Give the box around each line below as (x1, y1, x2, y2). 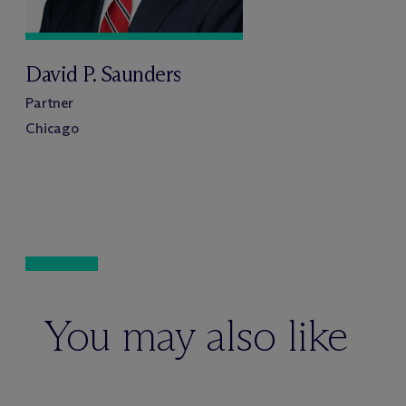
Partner (25, 94, 73, 112)
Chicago (25, 120, 79, 138)
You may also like (43, 309, 348, 363)
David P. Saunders (25, 61, 181, 88)
